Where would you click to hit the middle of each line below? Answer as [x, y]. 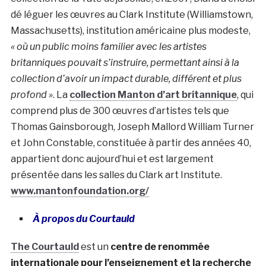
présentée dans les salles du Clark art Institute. [116, 175]
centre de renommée [160, 246]
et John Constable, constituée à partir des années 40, [131, 142]
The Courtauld [45, 246]
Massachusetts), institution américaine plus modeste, [130, 30]
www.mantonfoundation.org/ [80, 191]
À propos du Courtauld [83, 218]
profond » [31, 94]
